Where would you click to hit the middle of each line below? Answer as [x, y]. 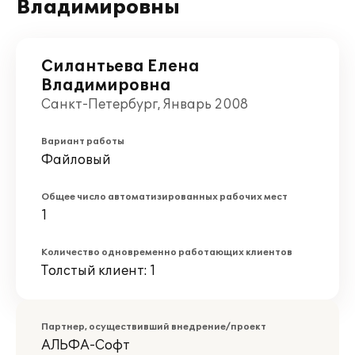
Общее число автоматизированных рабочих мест [164, 197]
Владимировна [106, 86]
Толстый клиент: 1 [99, 271]
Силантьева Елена [120, 67]
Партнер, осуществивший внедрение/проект [154, 327]
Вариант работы [83, 141]
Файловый [76, 160]
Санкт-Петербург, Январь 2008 [145, 105]
